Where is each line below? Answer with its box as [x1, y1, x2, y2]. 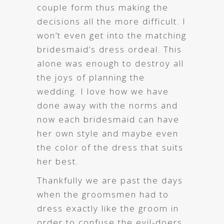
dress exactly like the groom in [37, 202, 179, 214]
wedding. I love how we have [37, 85, 169, 97]
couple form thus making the [37, 1, 168, 13]
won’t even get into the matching [37, 29, 186, 41]
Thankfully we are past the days [37, 174, 183, 186]
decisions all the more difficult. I [37, 15, 186, 27]
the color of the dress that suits [37, 141, 183, 153]
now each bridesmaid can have [37, 113, 179, 125]
